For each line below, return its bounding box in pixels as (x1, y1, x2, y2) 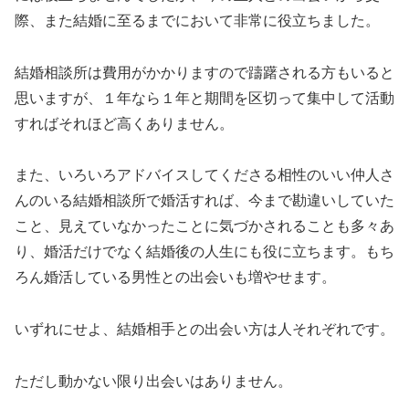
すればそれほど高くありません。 (15, 115, 234, 131)
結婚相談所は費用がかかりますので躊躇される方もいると (15, 64, 394, 80)
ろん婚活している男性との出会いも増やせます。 (15, 269, 336, 286)
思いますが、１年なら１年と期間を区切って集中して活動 (15, 89, 394, 106)
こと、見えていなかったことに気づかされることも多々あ (15, 218, 394, 235)
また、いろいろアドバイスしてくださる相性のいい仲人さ (15, 167, 394, 184)
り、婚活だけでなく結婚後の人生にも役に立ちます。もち (15, 244, 394, 260)
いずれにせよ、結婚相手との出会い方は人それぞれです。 (15, 321, 394, 338)
